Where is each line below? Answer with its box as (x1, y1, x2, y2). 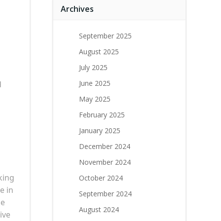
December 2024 (79, 142, 130, 151)
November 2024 (79, 157, 131, 167)
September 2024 (79, 189, 132, 198)
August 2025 (79, 47, 119, 56)
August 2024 (79, 205, 119, 214)
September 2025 (79, 31, 132, 40)
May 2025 (79, 94, 110, 104)
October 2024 (79, 173, 123, 183)
